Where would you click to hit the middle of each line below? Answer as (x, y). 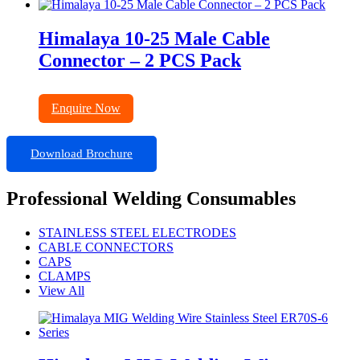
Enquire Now (86, 108)
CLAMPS (65, 276)
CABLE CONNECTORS (106, 247)
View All (61, 290)
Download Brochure (82, 153)
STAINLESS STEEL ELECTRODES (137, 232)
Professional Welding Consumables (151, 198)
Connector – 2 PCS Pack (140, 61)
